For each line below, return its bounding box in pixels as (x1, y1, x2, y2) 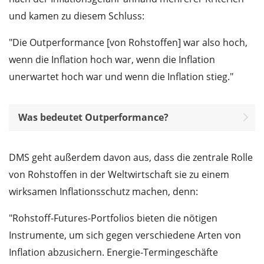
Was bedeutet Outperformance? (18, 111, 169, 124)
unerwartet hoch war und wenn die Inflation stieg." (9, 70, 233, 84)
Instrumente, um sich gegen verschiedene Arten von (9, 229, 241, 242)
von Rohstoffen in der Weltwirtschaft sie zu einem (9, 168, 229, 181)
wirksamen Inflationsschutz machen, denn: (9, 185, 198, 199)
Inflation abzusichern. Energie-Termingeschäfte (9, 246, 218, 259)
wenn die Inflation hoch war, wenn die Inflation (9, 53, 215, 67)
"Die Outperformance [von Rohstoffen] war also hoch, (9, 36, 247, 49)
